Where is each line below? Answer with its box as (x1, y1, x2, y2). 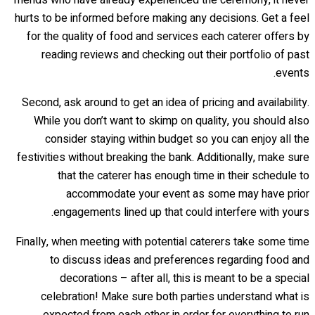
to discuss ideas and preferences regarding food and (50, 251, 309, 269)
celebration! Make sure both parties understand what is (41, 288, 309, 305)
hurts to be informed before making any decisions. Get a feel (15, 9, 309, 27)
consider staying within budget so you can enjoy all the (45, 130, 309, 148)
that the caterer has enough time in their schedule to (58, 167, 309, 184)
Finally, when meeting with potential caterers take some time (15, 233, 309, 250)
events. (276, 64, 309, 82)
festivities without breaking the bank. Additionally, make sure (17, 148, 309, 166)
